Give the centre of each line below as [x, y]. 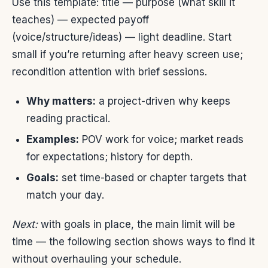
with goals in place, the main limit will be [136, 225]
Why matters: [61, 101]
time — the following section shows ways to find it [133, 242]
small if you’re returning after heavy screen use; [127, 54]
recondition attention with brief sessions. [109, 71]
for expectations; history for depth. [109, 157]
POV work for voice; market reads [161, 140]
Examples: [53, 140]
